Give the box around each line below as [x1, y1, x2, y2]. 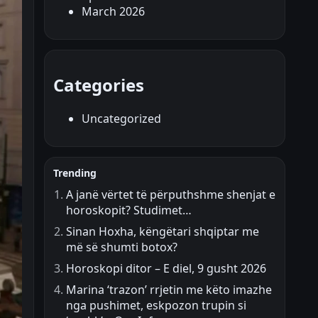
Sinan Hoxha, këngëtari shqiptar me [66, 224, 259, 240]
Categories [53, 73, 144, 97]
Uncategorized [82, 111, 161, 127]
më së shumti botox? [66, 239, 177, 256]
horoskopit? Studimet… [66, 202, 192, 219]
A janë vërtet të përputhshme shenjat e [66, 187, 275, 203]
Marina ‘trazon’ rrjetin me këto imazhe [66, 282, 272, 298]
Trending [53, 166, 97, 180]
